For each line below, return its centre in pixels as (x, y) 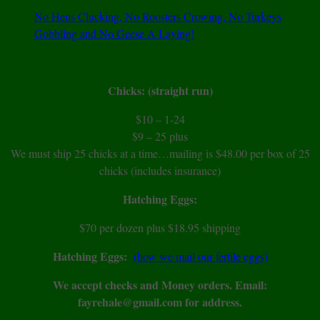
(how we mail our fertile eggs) (200, 256)
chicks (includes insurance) (160, 171)
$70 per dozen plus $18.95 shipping (160, 228)
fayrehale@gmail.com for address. (160, 302)
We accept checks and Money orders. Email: (160, 285)
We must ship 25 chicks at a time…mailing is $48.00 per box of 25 (160, 154)
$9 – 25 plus (160, 136)
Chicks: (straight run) (160, 91)
